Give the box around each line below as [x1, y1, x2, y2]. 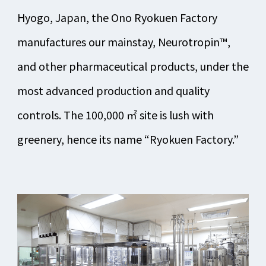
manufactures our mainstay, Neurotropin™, [17, 34, 230, 50]
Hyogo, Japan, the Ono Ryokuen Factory [17, 9, 217, 26]
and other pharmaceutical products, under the [17, 58, 249, 74]
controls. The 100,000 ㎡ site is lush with [17, 107, 214, 123]
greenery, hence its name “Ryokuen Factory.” [17, 131, 239, 147]
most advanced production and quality [17, 83, 210, 99]
